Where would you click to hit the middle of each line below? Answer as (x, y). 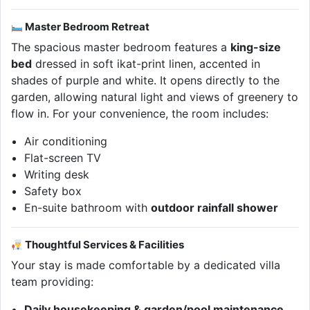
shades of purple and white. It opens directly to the (145, 81)
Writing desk (57, 175)
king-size (256, 47)
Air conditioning (66, 142)
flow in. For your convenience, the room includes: (140, 114)
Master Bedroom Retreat (86, 27)
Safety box (53, 191)
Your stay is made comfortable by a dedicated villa (146, 265)
